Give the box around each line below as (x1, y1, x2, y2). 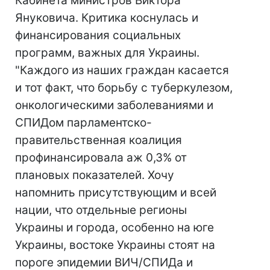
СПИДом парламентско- (15, 116, 152, 130)
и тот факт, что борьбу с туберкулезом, (15, 81, 233, 95)
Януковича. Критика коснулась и (15, 11, 198, 25)
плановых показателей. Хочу (15, 168, 174, 182)
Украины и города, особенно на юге (15, 221, 214, 234)
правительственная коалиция (15, 133, 182, 147)
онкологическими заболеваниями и (15, 98, 213, 112)
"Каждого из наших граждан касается (15, 63, 229, 77)
